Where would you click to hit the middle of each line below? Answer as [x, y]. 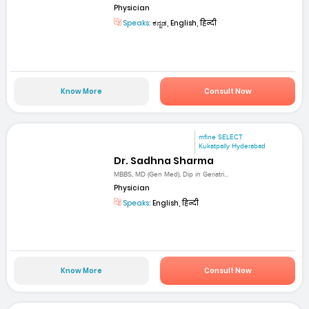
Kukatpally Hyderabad [232, 146]
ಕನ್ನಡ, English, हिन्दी [184, 23]
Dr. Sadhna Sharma [164, 160]
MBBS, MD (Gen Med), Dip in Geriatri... [171, 175]
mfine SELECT [221, 137]
